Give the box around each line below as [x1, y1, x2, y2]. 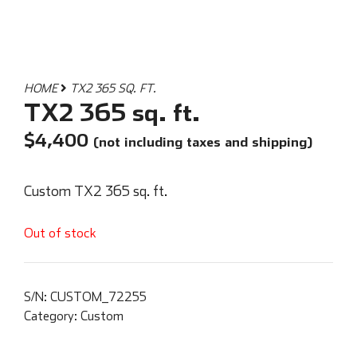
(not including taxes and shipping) [93, 133, 312, 151]
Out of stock [24, 225, 96, 241]
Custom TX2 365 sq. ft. [24, 182, 167, 200]
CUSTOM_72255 [50, 289, 147, 304]
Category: [24, 308, 80, 324]
